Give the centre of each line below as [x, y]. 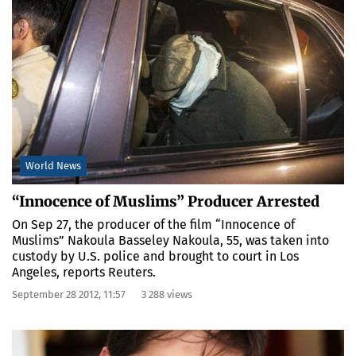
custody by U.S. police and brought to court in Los [155, 256]
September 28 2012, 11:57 [69, 294]
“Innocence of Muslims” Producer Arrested [166, 201]
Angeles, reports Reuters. [84, 272]
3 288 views [167, 294]
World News [53, 165]
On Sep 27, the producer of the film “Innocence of [153, 224]
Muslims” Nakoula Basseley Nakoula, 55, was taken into [170, 240]
